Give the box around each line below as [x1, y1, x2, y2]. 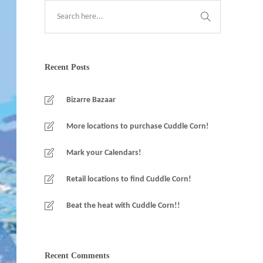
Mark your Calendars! [66, 149, 141, 157]
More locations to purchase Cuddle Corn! [66, 122, 209, 131]
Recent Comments [45, 251, 109, 260]
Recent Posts [45, 63, 89, 72]
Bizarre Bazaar [66, 96, 116, 104]
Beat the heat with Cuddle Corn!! [66, 201, 180, 210]
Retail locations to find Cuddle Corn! [66, 175, 191, 184]
